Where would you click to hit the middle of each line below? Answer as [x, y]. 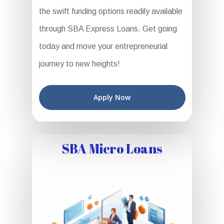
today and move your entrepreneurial [103, 46]
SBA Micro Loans [112, 148]
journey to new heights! [79, 64]
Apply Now [112, 97]
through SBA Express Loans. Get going [108, 29]
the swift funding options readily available [110, 11]
